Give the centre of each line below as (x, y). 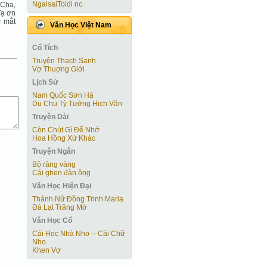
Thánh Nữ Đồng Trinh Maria (78, 199)
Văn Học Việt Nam (81, 25)
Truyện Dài (50, 117)
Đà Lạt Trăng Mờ (60, 207)
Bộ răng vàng (54, 164)
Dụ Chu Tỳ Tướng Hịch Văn (77, 104)
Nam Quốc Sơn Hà (63, 95)
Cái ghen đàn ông (61, 173)
